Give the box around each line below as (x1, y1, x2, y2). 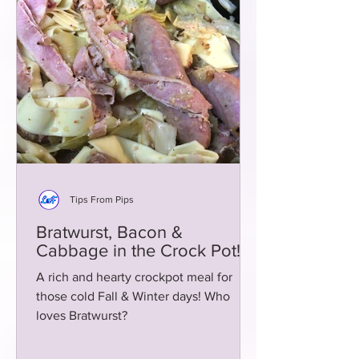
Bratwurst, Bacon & (36, 223, 183, 241)
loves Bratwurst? (36, 309, 127, 322)
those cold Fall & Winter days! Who (36, 289, 230, 303)
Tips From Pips (70, 194, 134, 205)
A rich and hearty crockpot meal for (36, 270, 232, 284)
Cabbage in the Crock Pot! (36, 241, 240, 260)
